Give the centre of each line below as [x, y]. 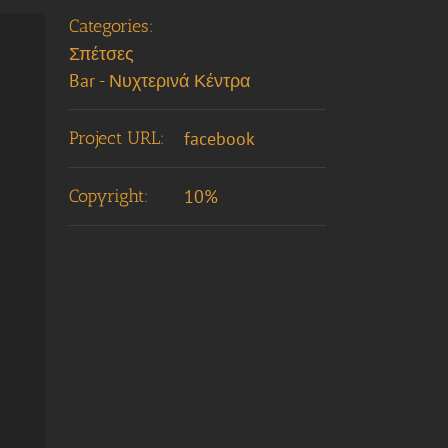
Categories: [111, 25]
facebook [219, 138]
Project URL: [116, 137]
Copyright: [108, 195]
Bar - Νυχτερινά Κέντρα [159, 80]
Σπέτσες [101, 53]
